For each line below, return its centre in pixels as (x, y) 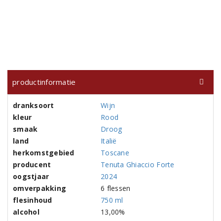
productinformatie (44, 82)
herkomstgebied (44, 153)
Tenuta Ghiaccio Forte (138, 165)
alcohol (26, 212)
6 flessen (116, 188)
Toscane (115, 153)
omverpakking (40, 188)
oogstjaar (31, 176)
